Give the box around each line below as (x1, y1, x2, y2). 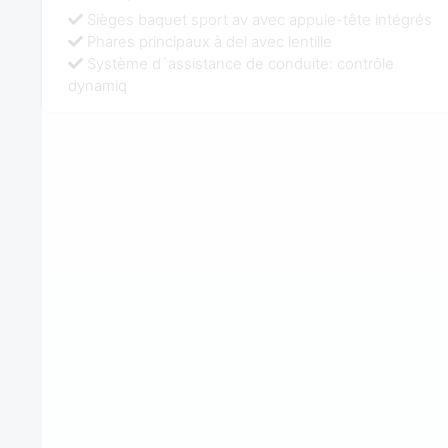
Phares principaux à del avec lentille (87, 31, 333, 51)
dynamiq (68, 75, 128, 95)
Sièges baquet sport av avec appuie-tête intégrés (87, 9, 433, 29)
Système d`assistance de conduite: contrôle (87, 53, 395, 73)
